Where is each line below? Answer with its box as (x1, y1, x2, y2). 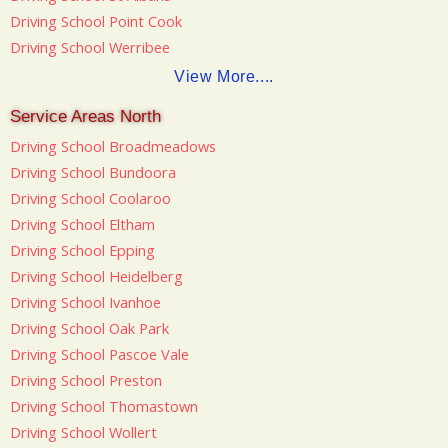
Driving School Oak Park (10, 317, 169, 338)
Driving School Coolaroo (10, 187, 171, 208)
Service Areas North (10, 106, 161, 126)
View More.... (174, 67, 274, 85)
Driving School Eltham (10, 213, 155, 234)
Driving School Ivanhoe (10, 291, 161, 312)
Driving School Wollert (10, 421, 157, 442)
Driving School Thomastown (10, 395, 198, 416)
